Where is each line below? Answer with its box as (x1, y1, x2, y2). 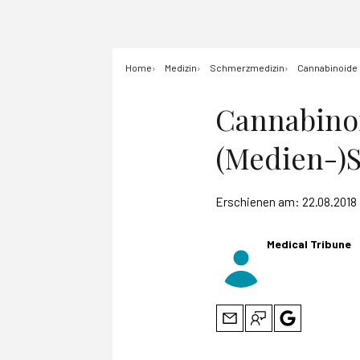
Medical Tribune (267, 237, 351, 251)
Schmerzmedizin (210, 62, 284, 73)
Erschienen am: (215, 194, 302, 209)
